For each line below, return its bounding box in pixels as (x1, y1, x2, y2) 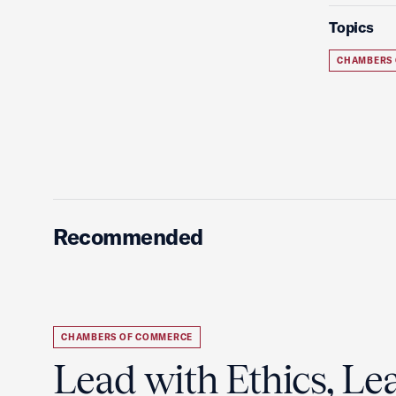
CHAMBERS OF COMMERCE (61, 331, 193, 343)
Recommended (53, 223, 203, 250)
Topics (329, 18, 374, 36)
